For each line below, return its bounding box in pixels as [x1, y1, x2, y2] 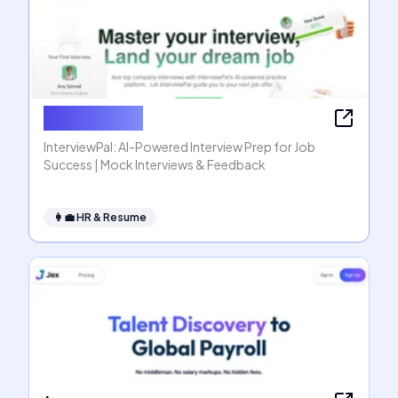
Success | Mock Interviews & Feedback [44, 156, 266, 172]
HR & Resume [76, 211, 147, 224]
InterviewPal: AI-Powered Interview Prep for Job [44, 139, 315, 155]
